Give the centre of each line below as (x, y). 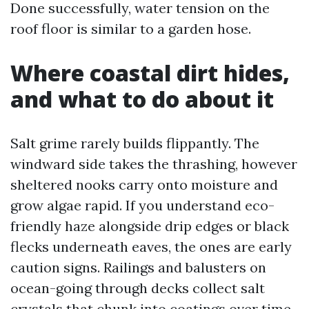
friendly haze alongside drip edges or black (150, 226)
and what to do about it (142, 99)
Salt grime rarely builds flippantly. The (135, 143)
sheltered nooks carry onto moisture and (144, 185)
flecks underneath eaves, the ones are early (151, 247)
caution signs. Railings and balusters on (138, 267)
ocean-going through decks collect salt (138, 288)
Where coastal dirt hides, (150, 73)
